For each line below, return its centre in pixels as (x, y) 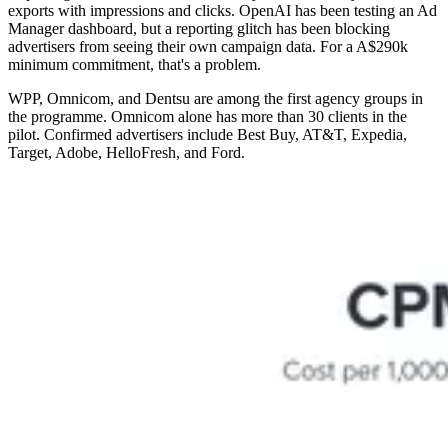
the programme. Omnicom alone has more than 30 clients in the (207, 117)
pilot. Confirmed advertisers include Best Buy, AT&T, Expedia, (207, 135)
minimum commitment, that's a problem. (134, 65)
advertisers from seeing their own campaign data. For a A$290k (208, 47)
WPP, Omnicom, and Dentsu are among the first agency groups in (215, 99)
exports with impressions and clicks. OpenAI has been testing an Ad (222, 11)
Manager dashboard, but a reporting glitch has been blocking (199, 29)
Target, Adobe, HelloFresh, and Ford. (126, 153)
